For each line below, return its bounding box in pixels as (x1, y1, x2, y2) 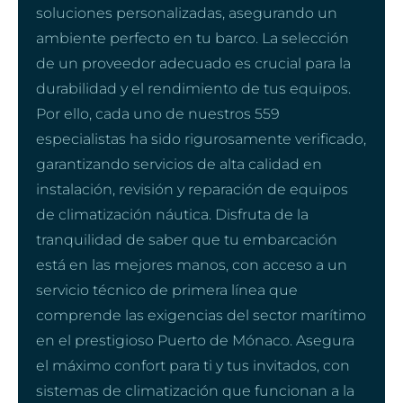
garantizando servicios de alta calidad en (36, 155, 322, 173)
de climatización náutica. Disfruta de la (36, 205, 309, 223)
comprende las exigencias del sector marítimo (36, 306, 366, 324)
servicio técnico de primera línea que (36, 281, 298, 299)
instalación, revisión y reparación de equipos (36, 180, 348, 198)
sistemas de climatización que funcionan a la (36, 381, 354, 399)
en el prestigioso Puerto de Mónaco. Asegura (36, 331, 354, 349)
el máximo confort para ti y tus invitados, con (36, 356, 350, 374)
